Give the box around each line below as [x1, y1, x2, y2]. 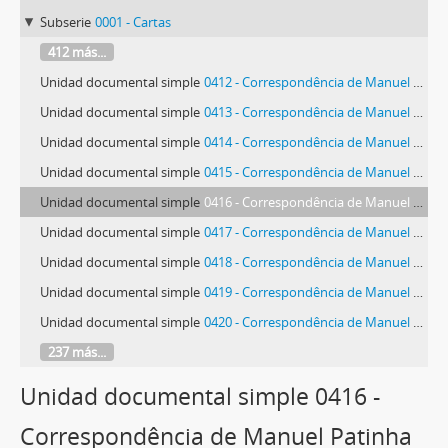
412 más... [48, 42, 106, 61]
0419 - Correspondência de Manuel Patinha [204, 282, 413, 301]
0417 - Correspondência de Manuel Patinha [204, 222, 413, 241]
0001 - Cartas [95, 12, 171, 31]
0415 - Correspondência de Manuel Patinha [204, 162, 413, 181]
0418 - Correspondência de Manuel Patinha [204, 252, 413, 271]
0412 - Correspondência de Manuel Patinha [204, 72, 413, 91]
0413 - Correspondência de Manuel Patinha [204, 102, 413, 121]
